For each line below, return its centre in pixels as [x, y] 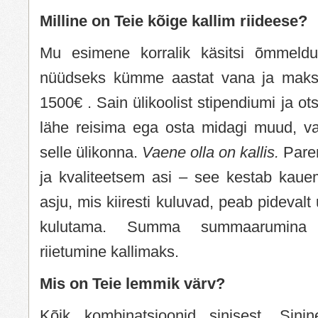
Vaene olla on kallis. [213, 152]
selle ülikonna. [91, 152]
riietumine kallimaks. [109, 251]
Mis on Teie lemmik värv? [132, 283]
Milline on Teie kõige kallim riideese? [174, 21]
